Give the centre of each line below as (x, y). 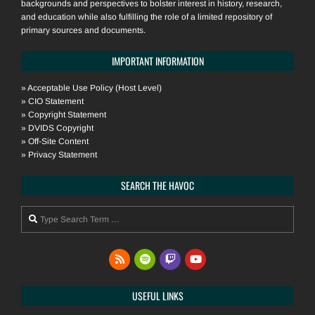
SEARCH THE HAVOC (157, 186)
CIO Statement (56, 102)
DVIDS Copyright (61, 128)
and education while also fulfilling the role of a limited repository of (147, 17)
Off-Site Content (58, 142)
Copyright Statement (67, 115)
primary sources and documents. (83, 31)
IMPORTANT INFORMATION (157, 61)
